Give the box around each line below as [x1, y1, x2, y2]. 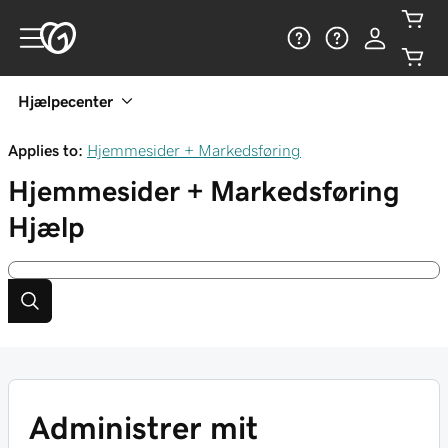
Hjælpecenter [18, 93, 113, 109]
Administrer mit [29, 412, 258, 444]
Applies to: [8, 142, 83, 158]
